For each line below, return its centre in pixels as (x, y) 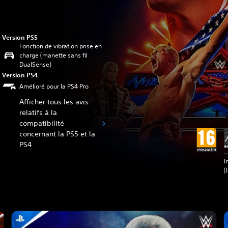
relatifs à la (38, 112)
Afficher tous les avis (54, 102)
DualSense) (36, 64)
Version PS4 (20, 75)
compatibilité (42, 123)
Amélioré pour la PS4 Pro (54, 86)
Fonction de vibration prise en (61, 46)
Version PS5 (20, 37)
